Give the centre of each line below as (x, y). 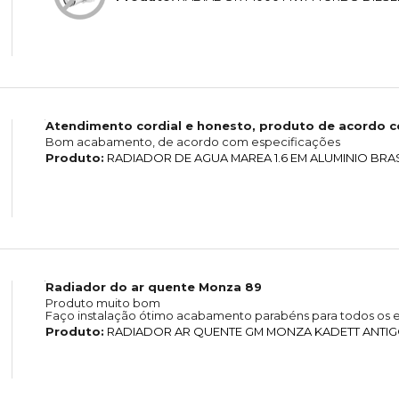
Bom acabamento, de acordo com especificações (192, 142)
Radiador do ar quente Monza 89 (153, 287)
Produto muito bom (102, 303)
